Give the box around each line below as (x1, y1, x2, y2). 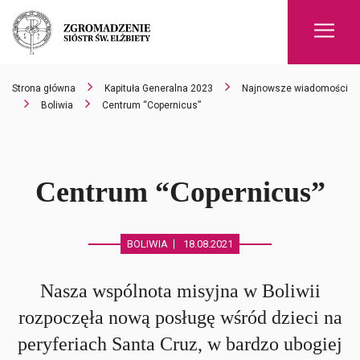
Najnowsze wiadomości (242, 83, 348, 94)
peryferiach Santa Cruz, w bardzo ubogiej (18, 333, 342, 354)
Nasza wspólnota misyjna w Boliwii (39, 280, 321, 301)
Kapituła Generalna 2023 (104, 83, 213, 94)
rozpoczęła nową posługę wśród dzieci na (18, 307, 342, 328)
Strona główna (12, 83, 76, 94)
